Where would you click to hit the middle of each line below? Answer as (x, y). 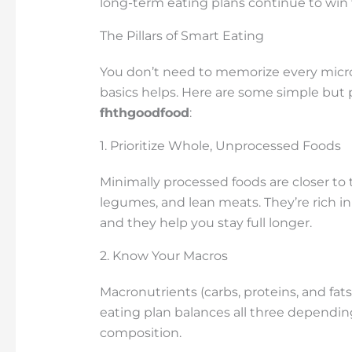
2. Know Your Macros (163, 255)
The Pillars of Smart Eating (181, 35)
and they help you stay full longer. (205, 222)
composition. (140, 332)
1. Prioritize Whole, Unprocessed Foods (220, 145)
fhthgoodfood (144, 112)
